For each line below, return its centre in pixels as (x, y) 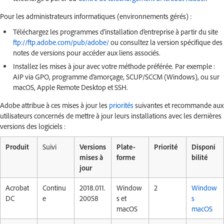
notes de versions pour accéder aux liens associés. (87, 53)
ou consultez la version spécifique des (166, 42)
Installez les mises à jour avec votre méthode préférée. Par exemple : (114, 66)
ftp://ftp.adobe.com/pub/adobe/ (61, 42)
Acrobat (17, 188)
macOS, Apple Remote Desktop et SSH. (70, 87)
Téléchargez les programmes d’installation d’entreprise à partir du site (115, 32)
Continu (54, 188)
